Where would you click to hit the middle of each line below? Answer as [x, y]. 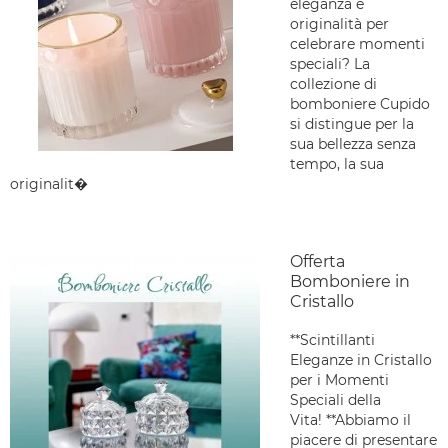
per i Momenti [339, 380]
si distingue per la [352, 124]
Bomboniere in [350, 281]
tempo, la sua [337, 164]
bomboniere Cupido [360, 104]
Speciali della [335, 400]
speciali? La [330, 64]
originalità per [339, 24]
